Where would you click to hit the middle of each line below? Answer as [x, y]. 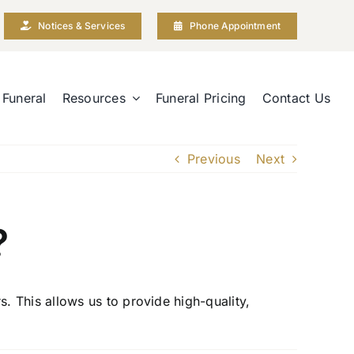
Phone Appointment [235, 25]
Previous [213, 159]
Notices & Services [82, 25]
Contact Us [296, 98]
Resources [94, 98]
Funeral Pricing [201, 98]
